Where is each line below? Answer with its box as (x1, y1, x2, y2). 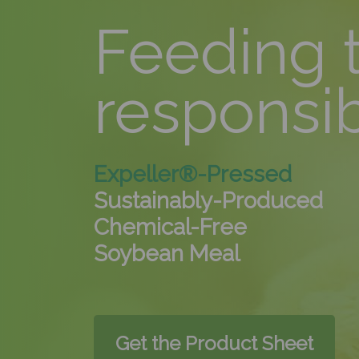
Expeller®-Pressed (94, 160, 297, 188)
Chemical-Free (94, 213, 247, 240)
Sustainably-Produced (94, 187, 323, 214)
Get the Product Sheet (115, 331, 313, 355)
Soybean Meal (94, 240, 240, 267)
